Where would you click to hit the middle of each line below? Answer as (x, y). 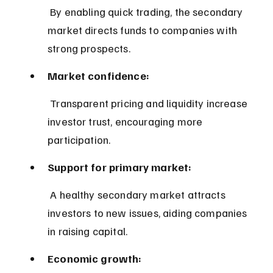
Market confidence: (98, 75)
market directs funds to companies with (144, 30)
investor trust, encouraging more (126, 121)
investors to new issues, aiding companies (149, 212)
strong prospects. (89, 48)
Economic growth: (95, 258)
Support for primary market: (120, 167)
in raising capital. (88, 231)
